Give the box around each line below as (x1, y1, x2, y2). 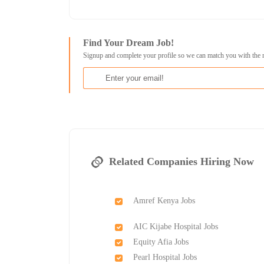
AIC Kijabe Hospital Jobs (133, 222, 219, 231)
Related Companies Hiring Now (109, 155, 255, 167)
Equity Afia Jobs (133, 237, 189, 246)
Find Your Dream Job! (83, 38, 174, 48)
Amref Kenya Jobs (133, 196, 196, 205)
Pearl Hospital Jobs (133, 252, 197, 262)
